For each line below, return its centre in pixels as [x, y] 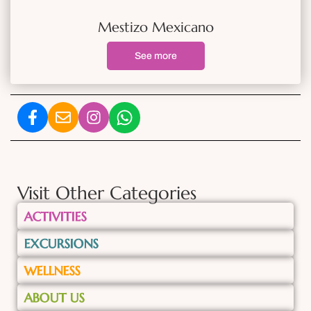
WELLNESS [52, 271]
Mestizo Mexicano [155, 28]
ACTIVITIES [56, 217]
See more [155, 56]
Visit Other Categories [107, 193]
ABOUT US [54, 298]
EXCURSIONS [61, 244]
